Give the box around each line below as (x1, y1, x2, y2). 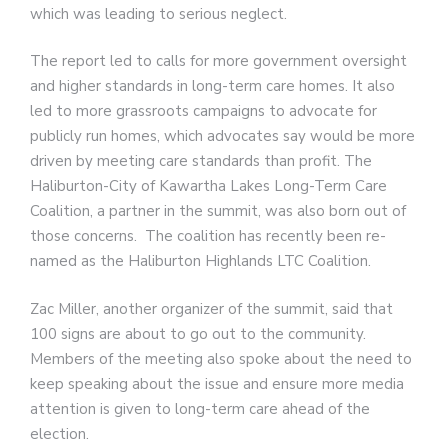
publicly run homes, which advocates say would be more (30, 126, 415, 147)
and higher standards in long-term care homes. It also (30, 76, 395, 97)
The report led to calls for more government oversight (30, 51, 407, 72)
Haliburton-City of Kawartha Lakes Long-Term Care (30, 176, 387, 197)
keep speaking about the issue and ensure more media (30, 373, 404, 394)
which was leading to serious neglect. (30, 3, 287, 24)
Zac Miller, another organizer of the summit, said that (30, 298, 393, 319)
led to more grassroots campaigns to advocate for (30, 101, 377, 122)
